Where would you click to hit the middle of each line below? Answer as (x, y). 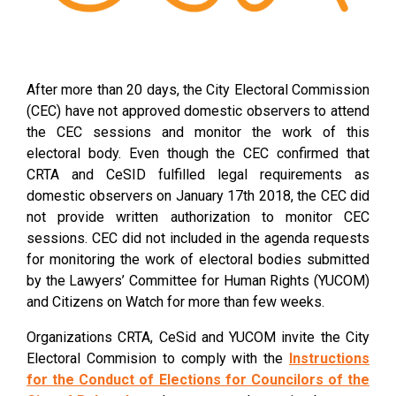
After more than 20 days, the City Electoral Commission (198, 89)
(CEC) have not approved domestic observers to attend (198, 110)
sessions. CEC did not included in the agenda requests (198, 238)
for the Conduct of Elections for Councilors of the (198, 379)
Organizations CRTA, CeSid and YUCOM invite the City (198, 337)
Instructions (329, 358)
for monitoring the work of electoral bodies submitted (198, 259)
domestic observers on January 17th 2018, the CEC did (198, 195)
